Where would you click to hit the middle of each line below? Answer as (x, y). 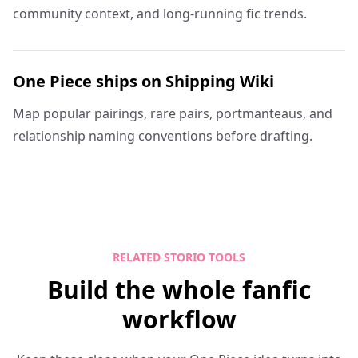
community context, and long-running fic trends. (160, 14)
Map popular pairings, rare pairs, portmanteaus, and (173, 113)
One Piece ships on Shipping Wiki (143, 81)
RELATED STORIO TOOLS (179, 257)
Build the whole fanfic (179, 290)
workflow (179, 319)
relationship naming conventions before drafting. (163, 136)
